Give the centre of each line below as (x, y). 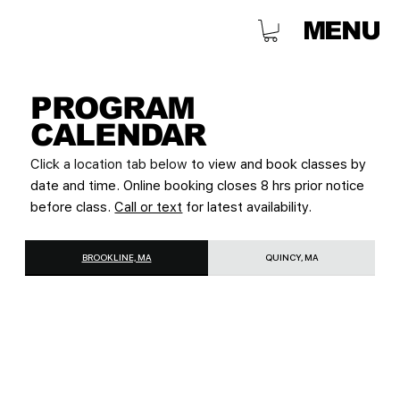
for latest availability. (247, 207)
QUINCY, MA (292, 258)
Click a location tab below (109, 164)
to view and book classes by (277, 164)
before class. (73, 207)
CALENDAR (118, 135)
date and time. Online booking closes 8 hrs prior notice (198, 185)
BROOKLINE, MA (117, 258)
